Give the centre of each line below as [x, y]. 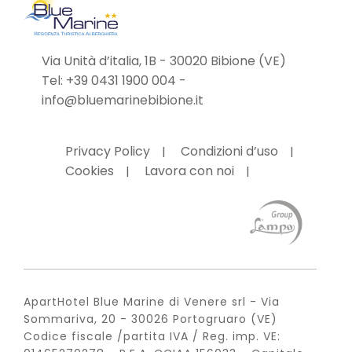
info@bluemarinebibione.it [122, 101]
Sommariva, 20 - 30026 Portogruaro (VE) [150, 319]
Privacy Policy [107, 152]
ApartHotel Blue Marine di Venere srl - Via [152, 302]
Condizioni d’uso [229, 152]
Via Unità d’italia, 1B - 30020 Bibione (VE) [163, 61]
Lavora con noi [189, 171]
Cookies [89, 171]
